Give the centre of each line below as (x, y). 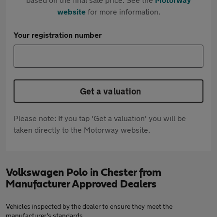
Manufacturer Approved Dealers (81, 184)
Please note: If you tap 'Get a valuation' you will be (100, 118)
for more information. (123, 11)
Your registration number (58, 35)
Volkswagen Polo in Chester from (84, 172)
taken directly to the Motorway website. (82, 130)
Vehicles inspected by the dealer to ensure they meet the (89, 206)
